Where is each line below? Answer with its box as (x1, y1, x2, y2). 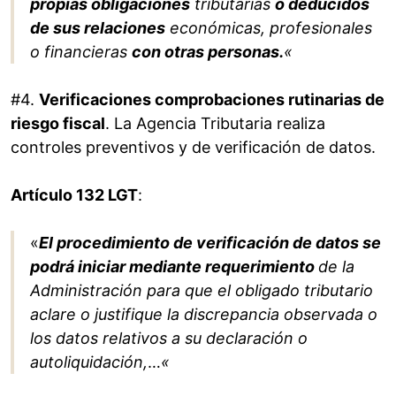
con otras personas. (132, 42, 284, 62)
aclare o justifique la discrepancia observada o (30, 305, 377, 324)
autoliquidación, (30, 353, 148, 372)
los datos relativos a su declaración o (30, 329, 308, 348)
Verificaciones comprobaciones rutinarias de (39, 90, 385, 110)
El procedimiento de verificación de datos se (39, 233, 381, 253)
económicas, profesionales (165, 19, 372, 38)
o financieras (30, 42, 132, 62)
